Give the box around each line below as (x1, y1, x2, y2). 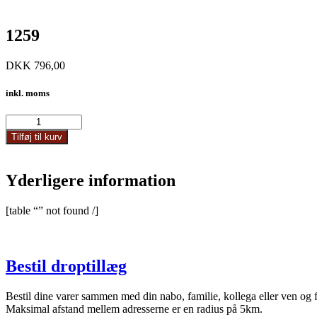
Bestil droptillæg (6, 256, 127, 275)
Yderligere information (6, 171, 175, 190)
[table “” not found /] (6, 204, 98, 217)
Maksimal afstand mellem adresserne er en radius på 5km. (6, 302, 263, 315)
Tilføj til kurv (11, 132, 62, 143)
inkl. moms (6, 87, 50, 98)
